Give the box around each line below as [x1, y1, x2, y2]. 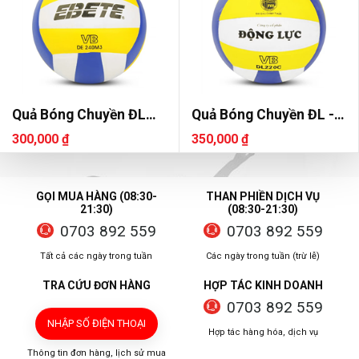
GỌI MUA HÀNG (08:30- [35, 190, 157, 203]
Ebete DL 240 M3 [12, 123, 120, 140]
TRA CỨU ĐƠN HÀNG [42, 279, 151, 292]
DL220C [192, 123, 242, 140]
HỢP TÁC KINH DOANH [203, 279, 323, 292]
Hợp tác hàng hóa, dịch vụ [208, 327, 318, 337]
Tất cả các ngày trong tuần [40, 251, 152, 261]
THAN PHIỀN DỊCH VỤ [206, 190, 320, 203]
